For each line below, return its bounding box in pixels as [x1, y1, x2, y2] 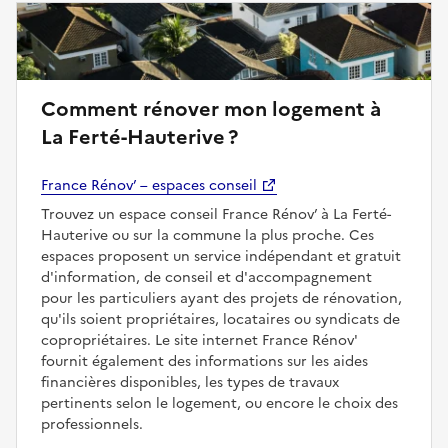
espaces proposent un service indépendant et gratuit [41, 246, 401, 268]
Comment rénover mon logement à [41, 94, 381, 125]
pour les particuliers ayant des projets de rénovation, [41, 288, 402, 310]
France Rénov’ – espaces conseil [41, 175, 257, 197]
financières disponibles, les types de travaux [41, 372, 339, 394]
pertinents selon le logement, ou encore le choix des [41, 393, 398, 415]
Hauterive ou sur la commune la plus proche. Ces [41, 225, 374, 247]
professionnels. [41, 414, 143, 436]
